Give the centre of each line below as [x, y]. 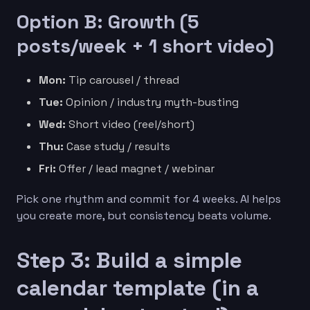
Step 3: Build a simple [129, 260]
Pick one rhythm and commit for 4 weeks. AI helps [149, 199]
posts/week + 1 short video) [145, 45]
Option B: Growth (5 [108, 21]
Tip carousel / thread [122, 80]
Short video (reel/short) [130, 124]
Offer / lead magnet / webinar [135, 168]
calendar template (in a [138, 288]
